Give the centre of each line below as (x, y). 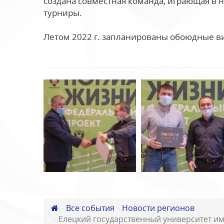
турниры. (63, 13)
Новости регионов (158, 208)
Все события (90, 208)
